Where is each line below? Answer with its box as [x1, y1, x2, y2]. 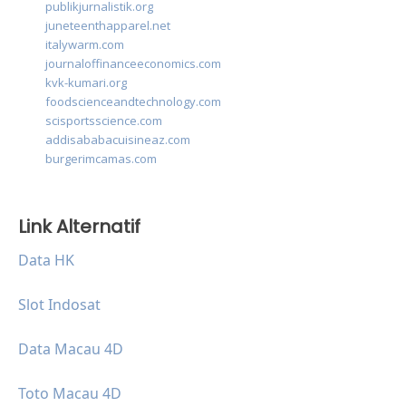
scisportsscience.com [45, 112, 162, 130]
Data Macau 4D [18, 339, 123, 360]
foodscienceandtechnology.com [45, 93, 221, 111]
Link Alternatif [18, 214, 140, 240]
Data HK [18, 250, 74, 271]
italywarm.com [45, 36, 124, 53]
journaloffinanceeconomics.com [45, 55, 221, 72]
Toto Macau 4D [18, 383, 121, 404]
